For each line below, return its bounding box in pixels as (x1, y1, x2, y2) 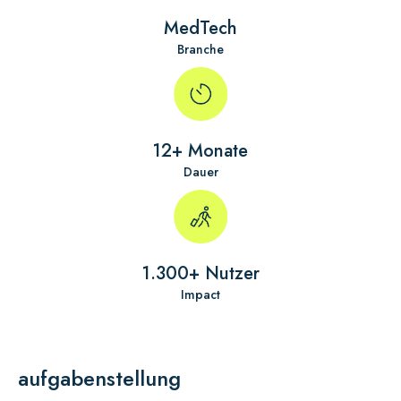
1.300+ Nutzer (141, 260, 260, 286)
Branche (177, 40, 224, 58)
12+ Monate (153, 138, 248, 164)
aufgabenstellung (18, 363, 181, 394)
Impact (181, 286, 220, 303)
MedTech (164, 15, 237, 41)
